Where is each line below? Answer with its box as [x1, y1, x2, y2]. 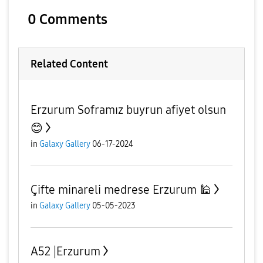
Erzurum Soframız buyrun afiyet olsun [31, 102, 226, 117]
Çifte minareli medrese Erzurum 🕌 [31, 182, 211, 197]
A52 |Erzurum [31, 244, 100, 258]
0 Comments [28, 11, 107, 28]
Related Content [31, 57, 108, 70]
